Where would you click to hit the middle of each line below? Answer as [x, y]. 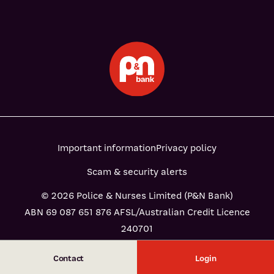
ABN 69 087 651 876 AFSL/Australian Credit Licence [137, 212]
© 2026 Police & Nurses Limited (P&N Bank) [137, 196]
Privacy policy [186, 148]
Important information [107, 148]
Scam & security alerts [137, 172]
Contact [68, 258]
